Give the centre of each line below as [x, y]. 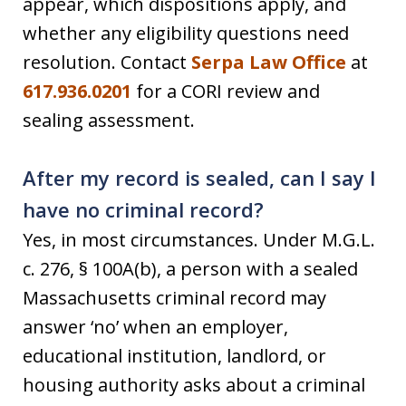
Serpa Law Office [269, 62]
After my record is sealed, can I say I [199, 178]
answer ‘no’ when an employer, [155, 327]
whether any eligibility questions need [186, 33]
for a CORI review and [226, 91]
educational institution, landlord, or [174, 356]
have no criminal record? [143, 209]
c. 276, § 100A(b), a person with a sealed [190, 269]
